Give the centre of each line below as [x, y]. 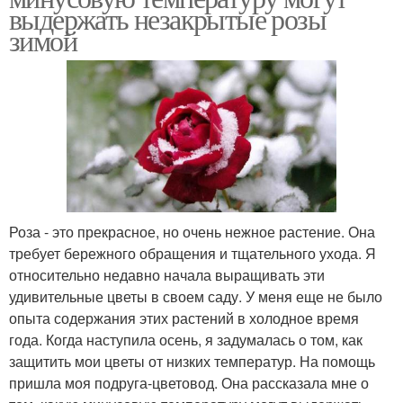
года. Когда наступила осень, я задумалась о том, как [186, 339]
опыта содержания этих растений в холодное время [184, 318]
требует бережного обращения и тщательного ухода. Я [193, 253]
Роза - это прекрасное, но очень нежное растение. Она [192, 231]
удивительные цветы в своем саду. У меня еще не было [196, 296]
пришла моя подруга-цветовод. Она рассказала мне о [189, 382]
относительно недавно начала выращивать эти [167, 274]
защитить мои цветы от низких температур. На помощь [192, 361]
